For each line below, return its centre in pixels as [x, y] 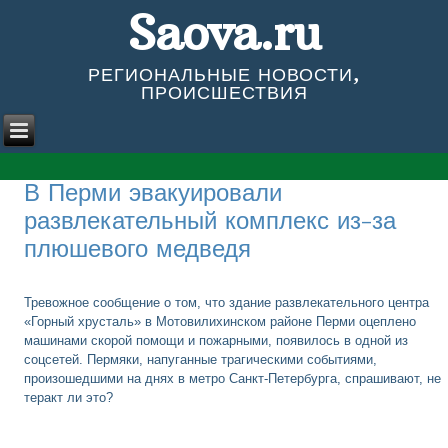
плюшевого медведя [138, 247]
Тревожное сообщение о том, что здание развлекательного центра [227, 302]
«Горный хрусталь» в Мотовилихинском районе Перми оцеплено [220, 321]
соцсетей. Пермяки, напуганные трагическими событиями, [201, 359]
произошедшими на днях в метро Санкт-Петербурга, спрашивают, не [233, 378]
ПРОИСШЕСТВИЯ [224, 92]
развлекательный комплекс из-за [210, 219]
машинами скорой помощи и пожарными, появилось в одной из [216, 340]
